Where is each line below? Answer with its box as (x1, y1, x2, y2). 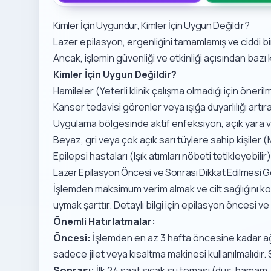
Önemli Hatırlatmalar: (53, 215, 156, 229)
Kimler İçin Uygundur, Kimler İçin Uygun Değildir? (53, 19, 250, 33)
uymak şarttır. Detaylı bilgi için (53, 198, 182, 212)
